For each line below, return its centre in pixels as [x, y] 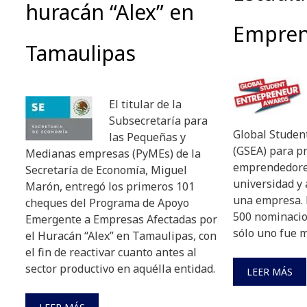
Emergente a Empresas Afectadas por [121, 219]
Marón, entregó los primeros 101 [110, 186]
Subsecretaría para [158, 120]
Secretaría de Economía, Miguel [106, 170]
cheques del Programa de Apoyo [107, 202]
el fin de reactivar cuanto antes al [111, 252]
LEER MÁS [269, 271]
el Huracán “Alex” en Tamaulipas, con [121, 235]
